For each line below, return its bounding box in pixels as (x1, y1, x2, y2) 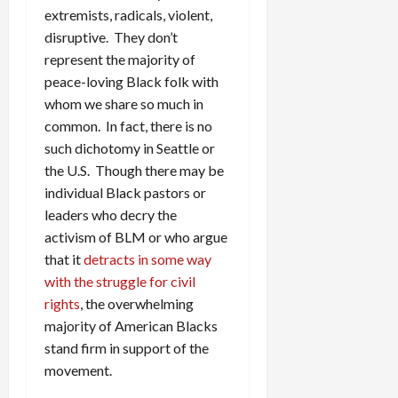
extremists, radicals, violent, (44, 6, 212, 24)
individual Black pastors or (44, 184, 206, 202)
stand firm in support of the (44, 339, 209, 357)
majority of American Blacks (44, 317, 218, 335)
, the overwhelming (80, 295, 194, 313)
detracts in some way (84, 251, 211, 268)
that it (44, 251, 84, 268)
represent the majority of (44, 51, 195, 68)
